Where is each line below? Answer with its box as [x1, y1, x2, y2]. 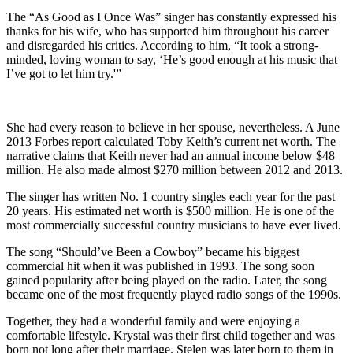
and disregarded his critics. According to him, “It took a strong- [6, 39, 318, 53]
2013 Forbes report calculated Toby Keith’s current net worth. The [6, 135, 336, 149]
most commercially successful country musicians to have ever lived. [6, 218, 341, 232]
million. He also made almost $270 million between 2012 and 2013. [6, 163, 343, 177]
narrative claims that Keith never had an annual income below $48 [6, 149, 335, 163]
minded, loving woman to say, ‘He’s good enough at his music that [6, 53, 337, 67]
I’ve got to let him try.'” [6, 67, 121, 81]
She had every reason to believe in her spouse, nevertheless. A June [6, 121, 340, 135]
